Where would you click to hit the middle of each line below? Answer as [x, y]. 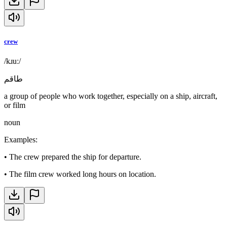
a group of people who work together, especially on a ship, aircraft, [111, 96]
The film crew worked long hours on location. [83, 174]
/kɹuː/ [12, 61]
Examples [20, 139]
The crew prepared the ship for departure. [75, 157]
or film [15, 105]
